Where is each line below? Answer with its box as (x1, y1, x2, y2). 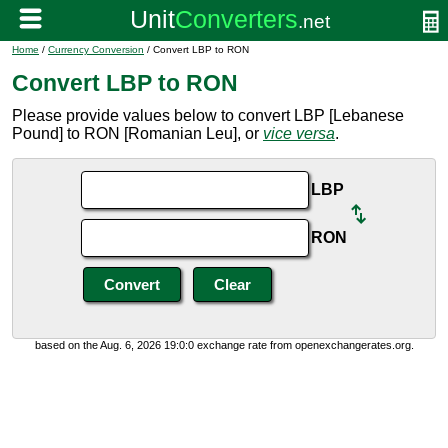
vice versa (263, 125, 335, 142)
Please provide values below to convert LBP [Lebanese (12, 107, 404, 124)
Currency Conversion (48, 44, 144, 55)
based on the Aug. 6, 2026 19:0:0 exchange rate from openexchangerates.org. (34, 339, 414, 351)
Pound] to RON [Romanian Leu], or (12, 125, 263, 142)
